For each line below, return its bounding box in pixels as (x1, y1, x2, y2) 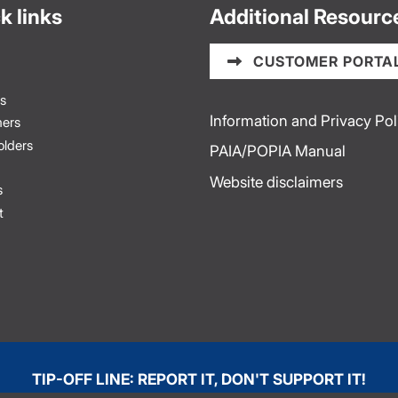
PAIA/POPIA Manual (210, 141, 346, 161)
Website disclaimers (210, 171, 343, 191)
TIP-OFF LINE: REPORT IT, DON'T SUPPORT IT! (32, 370, 366, 388)
